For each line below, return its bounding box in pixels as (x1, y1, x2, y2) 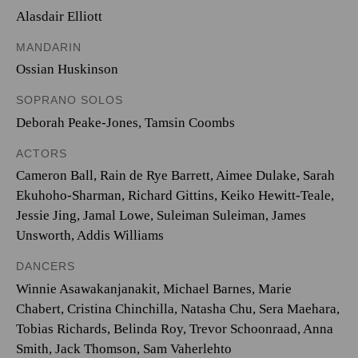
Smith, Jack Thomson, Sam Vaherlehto (16, 340, 232, 356)
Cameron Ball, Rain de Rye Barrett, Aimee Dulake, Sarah (16, 168, 335, 183)
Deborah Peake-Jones (16, 114, 138, 130)
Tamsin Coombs (145, 114, 235, 130)
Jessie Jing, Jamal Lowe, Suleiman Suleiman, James (16, 208, 306, 223)
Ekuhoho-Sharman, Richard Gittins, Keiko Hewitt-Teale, (16, 188, 334, 203)
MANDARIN (16, 40, 82, 54)
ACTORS (16, 146, 67, 160)
